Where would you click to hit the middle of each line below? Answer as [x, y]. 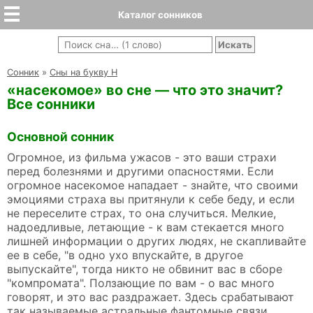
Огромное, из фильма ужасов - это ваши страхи [142, 158]
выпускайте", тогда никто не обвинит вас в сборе [145, 269]
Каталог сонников [160, 15]
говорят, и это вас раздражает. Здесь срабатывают [151, 297]
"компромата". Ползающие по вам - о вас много [141, 283]
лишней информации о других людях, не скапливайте [156, 241]
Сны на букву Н [83, 72]
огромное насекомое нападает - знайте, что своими [153, 185]
